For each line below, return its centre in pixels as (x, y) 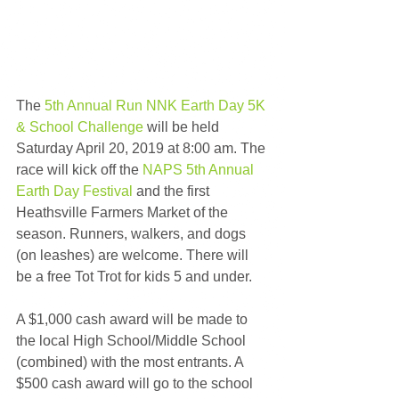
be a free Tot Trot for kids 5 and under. (134, 276)
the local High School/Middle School (133, 340)
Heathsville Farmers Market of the (124, 212)
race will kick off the (79, 169)
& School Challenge (80, 126)
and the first (173, 191)
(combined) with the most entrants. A (131, 362)
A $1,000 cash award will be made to (134, 319)
